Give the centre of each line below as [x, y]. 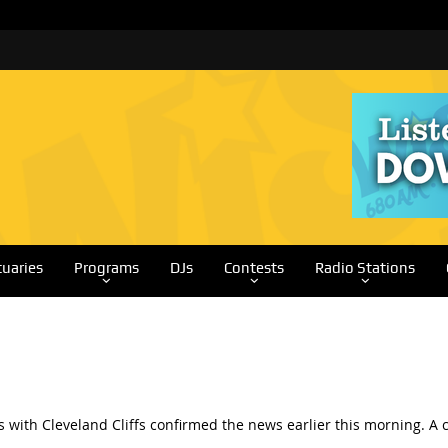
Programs [106, 268]
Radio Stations [364, 268]
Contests [253, 268]
